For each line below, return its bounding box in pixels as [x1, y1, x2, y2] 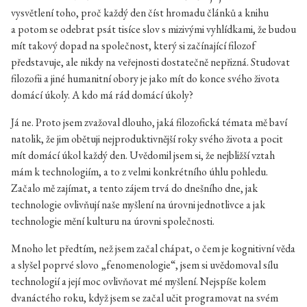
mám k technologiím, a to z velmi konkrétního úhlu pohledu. [11, 164, 268, 179]
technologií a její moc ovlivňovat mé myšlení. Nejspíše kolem [11, 274, 266, 288]
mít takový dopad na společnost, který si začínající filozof [11, 38, 256, 53]
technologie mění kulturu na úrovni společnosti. [11, 214, 214, 228]
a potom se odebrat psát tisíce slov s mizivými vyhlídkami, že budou [11, 22, 296, 36]
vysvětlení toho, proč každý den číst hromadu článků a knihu [11, 5, 269, 20]
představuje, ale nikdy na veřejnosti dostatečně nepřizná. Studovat [11, 55, 290, 69]
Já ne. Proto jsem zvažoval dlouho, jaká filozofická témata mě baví [11, 115, 287, 130]
